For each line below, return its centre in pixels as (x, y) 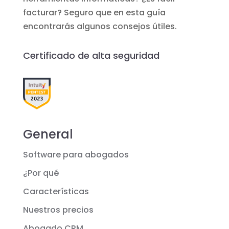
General (48, 134)
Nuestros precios (58, 210)
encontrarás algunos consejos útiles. (100, 26)
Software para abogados (76, 155)
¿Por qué (41, 173)
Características (56, 192)
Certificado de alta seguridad (91, 55)
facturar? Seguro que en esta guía (94, 12)
